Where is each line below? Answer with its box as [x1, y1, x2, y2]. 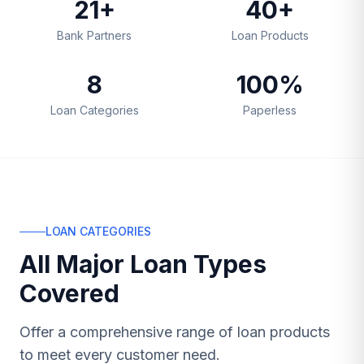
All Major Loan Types [19, 249, 266, 279]
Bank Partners [57, 28, 132, 42]
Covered [19, 279, 119, 308]
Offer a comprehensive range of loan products [19, 323, 330, 340]
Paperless [243, 103, 297, 117]
